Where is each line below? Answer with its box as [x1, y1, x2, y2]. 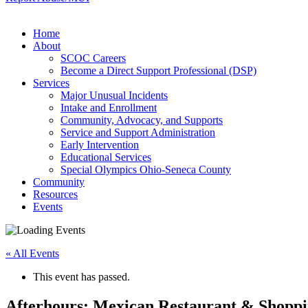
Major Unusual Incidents [60, 89, 168, 101]
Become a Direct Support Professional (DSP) [60, 65, 256, 76]
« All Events [5, 247, 59, 259]
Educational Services [60, 151, 151, 163]
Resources [33, 188, 78, 200]
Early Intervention [60, 139, 139, 151]
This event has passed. [33, 271, 130, 283]
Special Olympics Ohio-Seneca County [60, 164, 231, 175]
